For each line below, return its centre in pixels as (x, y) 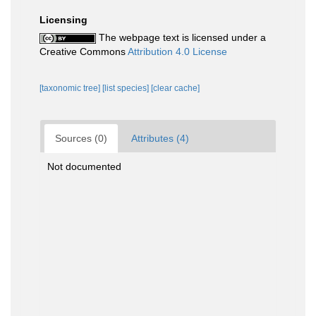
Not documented (84, 166)
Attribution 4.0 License (177, 51)
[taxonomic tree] (71, 88)
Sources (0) (81, 138)
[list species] (127, 88)
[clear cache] (175, 88)
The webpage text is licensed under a (181, 37)
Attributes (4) (160, 138)
